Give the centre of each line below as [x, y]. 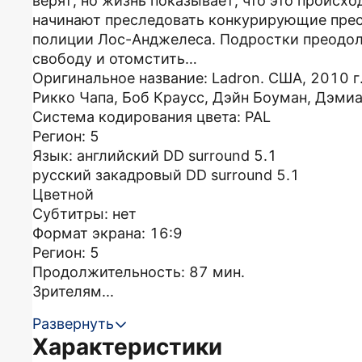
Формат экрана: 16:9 [107, 233]
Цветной [63, 194]
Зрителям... [73, 291]
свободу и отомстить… [115, 59]
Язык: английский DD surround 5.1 [155, 156]
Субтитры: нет [84, 214]
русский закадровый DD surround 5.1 [166, 175]
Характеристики [127, 347]
